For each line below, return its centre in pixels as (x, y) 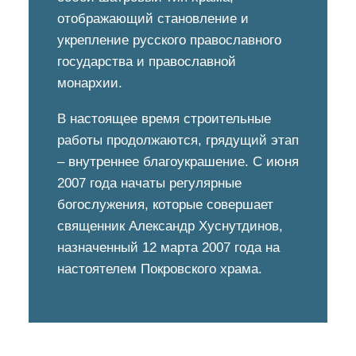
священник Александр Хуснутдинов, (170, 226)
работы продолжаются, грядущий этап (178, 140)
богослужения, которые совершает (165, 205)
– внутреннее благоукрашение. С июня (178, 162)
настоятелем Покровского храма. (160, 269)
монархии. (90, 83)
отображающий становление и (153, 19)
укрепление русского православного (169, 40)
